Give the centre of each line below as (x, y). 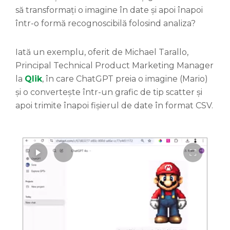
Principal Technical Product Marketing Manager (114, 65)
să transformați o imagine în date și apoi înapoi (109, 10)
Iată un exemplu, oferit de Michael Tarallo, (102, 52)
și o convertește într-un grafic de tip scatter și (109, 92)
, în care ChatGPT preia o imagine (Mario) (125, 79)
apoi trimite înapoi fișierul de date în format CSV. (114, 105)
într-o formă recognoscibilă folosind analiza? (106, 23)
